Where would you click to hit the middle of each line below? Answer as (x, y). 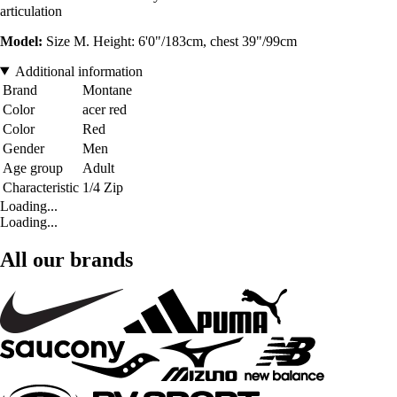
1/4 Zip (103, 187)
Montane (107, 90)
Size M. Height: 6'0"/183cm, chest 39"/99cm (170, 41)
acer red (105, 109)
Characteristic (41, 187)
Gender (23, 148)
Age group (33, 167)
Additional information (78, 71)
